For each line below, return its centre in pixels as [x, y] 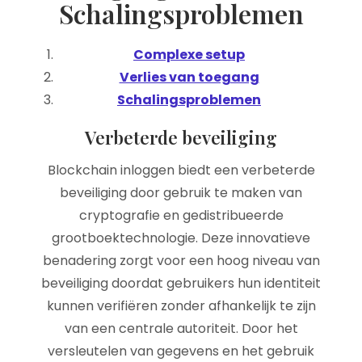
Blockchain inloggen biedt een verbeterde [181, 170]
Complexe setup [189, 55]
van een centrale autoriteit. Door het [181, 328]
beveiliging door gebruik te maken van [181, 193]
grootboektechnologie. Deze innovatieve [181, 238]
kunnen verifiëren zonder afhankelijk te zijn [181, 306]
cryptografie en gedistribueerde [181, 215]
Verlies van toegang [189, 77]
